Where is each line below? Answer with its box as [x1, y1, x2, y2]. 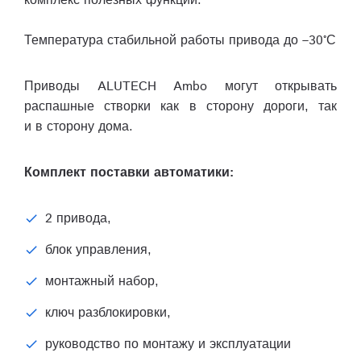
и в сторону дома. [24, 118, 133, 136]
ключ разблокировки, [45, 304, 171, 322]
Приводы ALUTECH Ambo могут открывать [24, 77, 337, 96]
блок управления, [45, 241, 151, 259]
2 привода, [45, 210, 111, 228]
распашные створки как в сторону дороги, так [24, 98, 337, 116]
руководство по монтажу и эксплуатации [45, 335, 291, 354]
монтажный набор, [45, 272, 159, 291]
